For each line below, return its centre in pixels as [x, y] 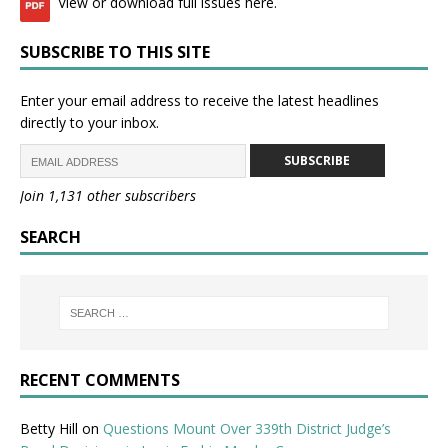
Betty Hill [49, 429]
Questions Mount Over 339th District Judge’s [247, 429]
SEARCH [50, 237]
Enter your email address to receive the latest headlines [199, 101]
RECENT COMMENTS [100, 380]
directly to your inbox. [89, 123]
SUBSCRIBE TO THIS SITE [115, 52]
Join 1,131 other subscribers [108, 196]
